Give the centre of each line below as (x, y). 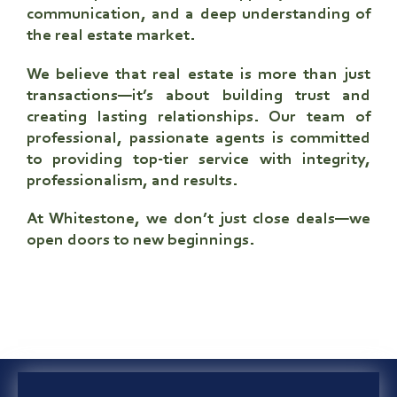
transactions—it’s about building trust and (198, 96)
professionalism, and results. (132, 181)
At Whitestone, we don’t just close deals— (188, 219)
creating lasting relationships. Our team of (198, 117)
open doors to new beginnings (138, 241)
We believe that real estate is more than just (198, 75)
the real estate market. (111, 36)
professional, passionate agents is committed (198, 139)
